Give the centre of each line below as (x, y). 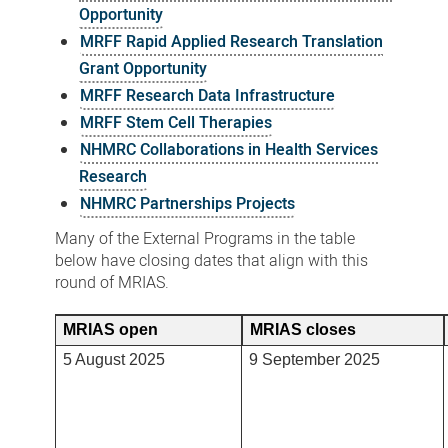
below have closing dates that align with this (211, 261)
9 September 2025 (314, 359)
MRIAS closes (303, 330)
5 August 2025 (113, 359)
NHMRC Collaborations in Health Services (228, 150)
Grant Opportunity (142, 69)
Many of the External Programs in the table (204, 239)
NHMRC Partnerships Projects (187, 204)
